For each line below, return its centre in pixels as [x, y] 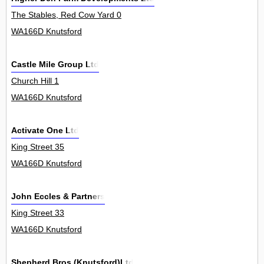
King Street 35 [38, 147]
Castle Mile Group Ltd [55, 65]
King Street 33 [38, 213]
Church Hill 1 [35, 81]
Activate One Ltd [45, 131]
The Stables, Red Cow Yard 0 [66, 15]
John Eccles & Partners [58, 197]
